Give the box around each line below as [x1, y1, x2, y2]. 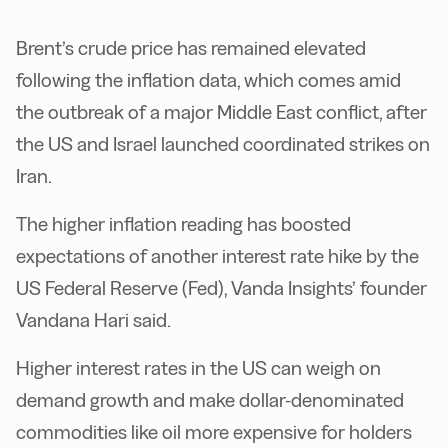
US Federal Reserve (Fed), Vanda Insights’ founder [16, 277, 427, 300]
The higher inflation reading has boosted [16, 213, 351, 236]
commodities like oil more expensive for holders [16, 421, 412, 444]
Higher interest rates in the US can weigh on [16, 357, 381, 380]
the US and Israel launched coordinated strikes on [16, 133, 430, 156]
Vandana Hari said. [16, 309, 171, 332]
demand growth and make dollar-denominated [16, 389, 404, 412]
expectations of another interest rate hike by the [16, 245, 419, 268]
